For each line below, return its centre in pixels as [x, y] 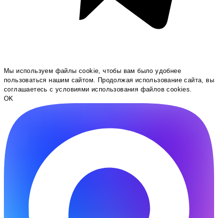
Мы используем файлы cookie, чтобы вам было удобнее [92, 71]
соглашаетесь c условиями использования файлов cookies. [98, 90]
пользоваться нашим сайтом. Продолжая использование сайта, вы [109, 80]
